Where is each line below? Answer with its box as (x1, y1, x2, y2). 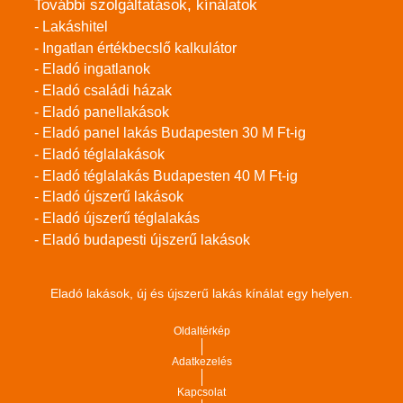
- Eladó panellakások (34, 103, 169, 120)
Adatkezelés (171, 355, 232, 369)
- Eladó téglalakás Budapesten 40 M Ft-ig (34, 167, 298, 184)
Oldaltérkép (173, 325, 230, 338)
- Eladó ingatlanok (34, 61, 150, 77)
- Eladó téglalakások (34, 146, 165, 162)
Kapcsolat (177, 386, 226, 399)
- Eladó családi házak (34, 82, 172, 98)
